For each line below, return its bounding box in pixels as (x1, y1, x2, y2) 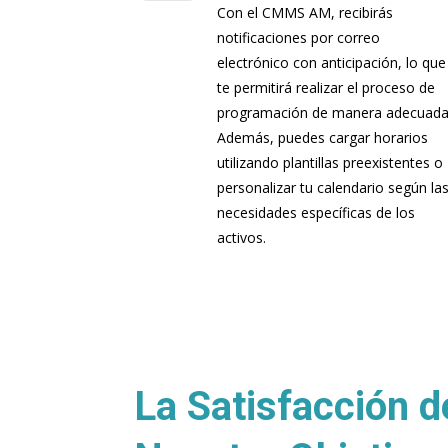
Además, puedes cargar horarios (217, 128, 429, 148)
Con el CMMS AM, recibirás (217, 3, 394, 23)
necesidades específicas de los (217, 203, 416, 223)
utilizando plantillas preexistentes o (217, 153, 444, 173)
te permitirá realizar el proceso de (217, 78, 436, 98)
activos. (217, 228, 267, 248)
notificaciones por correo (217, 28, 381, 48)
